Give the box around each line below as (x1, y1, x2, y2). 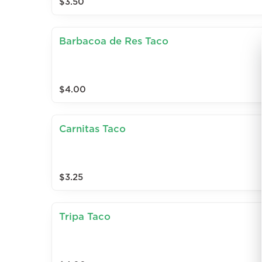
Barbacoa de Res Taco (59, 36, 168, 47)
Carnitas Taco (59, 123, 126, 135)
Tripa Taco (59, 211, 111, 222)
